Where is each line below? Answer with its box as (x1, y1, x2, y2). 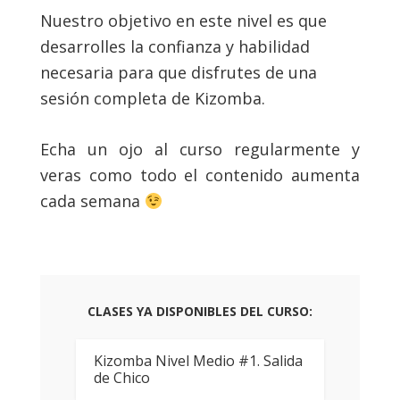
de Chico (93, 368, 150, 387)
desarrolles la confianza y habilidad (39, 36, 310, 57)
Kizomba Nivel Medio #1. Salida (93, 351, 303, 371)
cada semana (39, 190, 145, 212)
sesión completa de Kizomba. (39, 87, 265, 109)
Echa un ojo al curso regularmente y (39, 138, 361, 160)
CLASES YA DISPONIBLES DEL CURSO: (87, 303, 312, 320)
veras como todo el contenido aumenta (39, 164, 361, 186)
